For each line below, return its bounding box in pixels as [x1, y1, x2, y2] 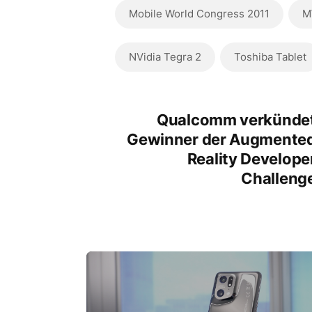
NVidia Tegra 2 [128, 50, 201, 63]
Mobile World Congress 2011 [128, 7, 270, 20]
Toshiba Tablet [233, 50, 306, 63]
